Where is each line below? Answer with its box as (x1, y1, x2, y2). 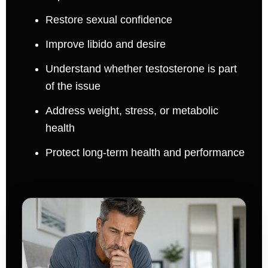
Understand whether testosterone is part (45, 62, 237, 75)
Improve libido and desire (45, 38, 166, 50)
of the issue (45, 80, 100, 92)
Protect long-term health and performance (45, 146, 245, 159)
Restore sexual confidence (45, 13, 172, 26)
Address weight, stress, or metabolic (45, 104, 218, 117)
